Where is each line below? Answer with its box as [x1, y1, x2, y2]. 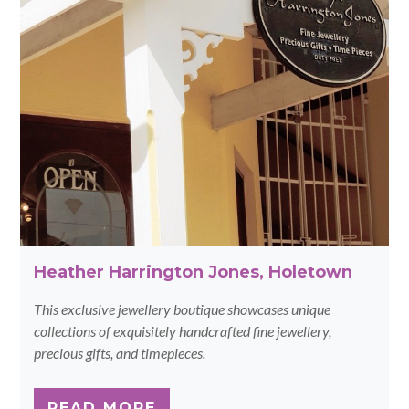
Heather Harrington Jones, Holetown [34, 262, 353, 283]
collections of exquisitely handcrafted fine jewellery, [34, 322, 332, 341]
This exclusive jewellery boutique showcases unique [34, 300, 331, 319]
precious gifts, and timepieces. [34, 344, 206, 362]
